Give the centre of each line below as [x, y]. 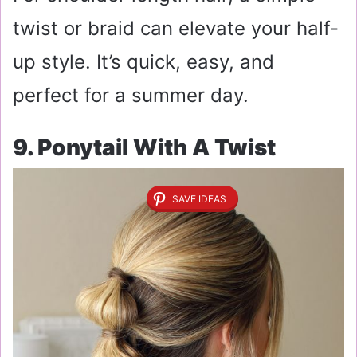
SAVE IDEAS [199, 198]
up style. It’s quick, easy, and [143, 62]
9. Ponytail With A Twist [144, 148]
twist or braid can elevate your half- [176, 29]
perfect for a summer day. [131, 96]
